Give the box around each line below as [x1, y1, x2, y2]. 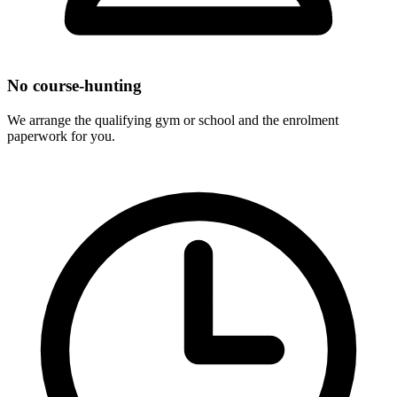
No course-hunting [7, 76, 142, 96]
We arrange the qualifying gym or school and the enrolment [7, 113, 339, 128]
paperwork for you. [7, 128, 115, 144]
